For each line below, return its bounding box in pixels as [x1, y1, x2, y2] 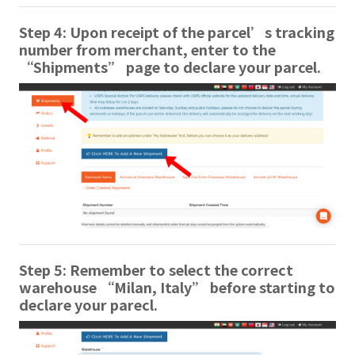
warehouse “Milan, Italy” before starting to [19, 277, 335, 298]
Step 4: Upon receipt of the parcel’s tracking [19, 21, 334, 42]
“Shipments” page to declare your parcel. [19, 55, 321, 77]
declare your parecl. [19, 294, 158, 315]
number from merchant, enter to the [19, 38, 276, 59]
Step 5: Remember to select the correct [19, 259, 293, 281]
